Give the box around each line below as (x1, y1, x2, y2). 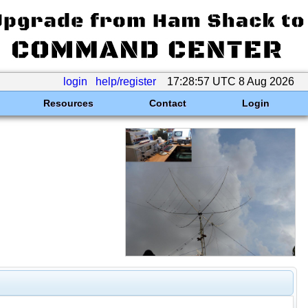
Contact (148, 98, 186, 109)
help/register (96, 76, 156, 87)
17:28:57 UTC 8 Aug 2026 (164, 76, 297, 87)
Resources (43, 98, 93, 109)
